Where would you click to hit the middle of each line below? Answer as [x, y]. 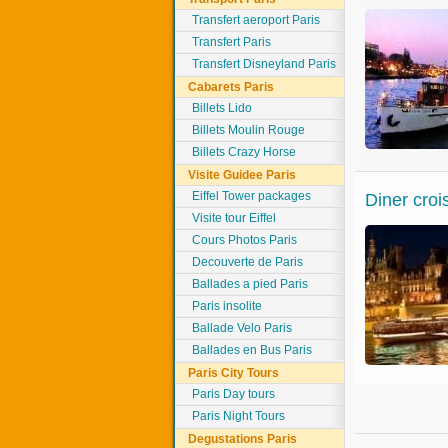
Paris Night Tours [239, 416]
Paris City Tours [234, 373]
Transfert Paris [232, 42]
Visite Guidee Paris [242, 175]
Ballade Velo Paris [242, 328]
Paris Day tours [234, 394]
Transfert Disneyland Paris [264, 64]
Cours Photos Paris [245, 240]
